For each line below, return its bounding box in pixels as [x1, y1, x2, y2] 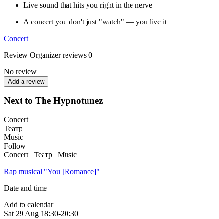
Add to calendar [4, 200, 53, 209]
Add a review [8, 77, 44, 85]
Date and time [4, 184, 47, 193]
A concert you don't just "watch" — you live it [23, 17, 167, 26]
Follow [4, 142, 26, 151]
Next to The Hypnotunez [4, 95, 103, 106]
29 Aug [16, 209, 39, 218]
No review [4, 67, 37, 76]
